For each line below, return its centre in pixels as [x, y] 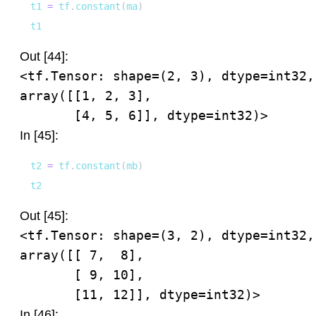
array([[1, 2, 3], [86, 96]
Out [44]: [44, 56]
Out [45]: [44, 216]
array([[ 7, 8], [82, 255]
